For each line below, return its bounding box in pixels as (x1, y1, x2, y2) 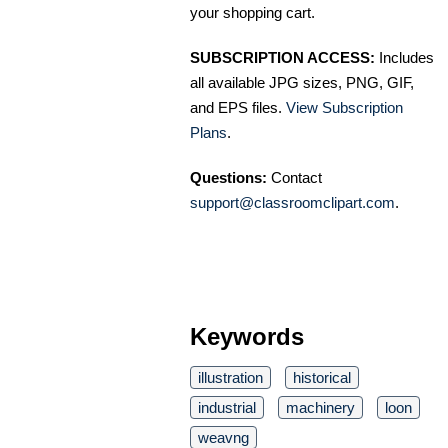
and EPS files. (190, 99, 286, 117)
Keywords (190, 323, 304, 351)
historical (293, 369, 351, 387)
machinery (286, 399, 355, 417)
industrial (198, 399, 256, 417)
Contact (267, 169, 322, 187)
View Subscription (286, 99, 403, 117)
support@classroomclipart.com (190, 194, 395, 212)
